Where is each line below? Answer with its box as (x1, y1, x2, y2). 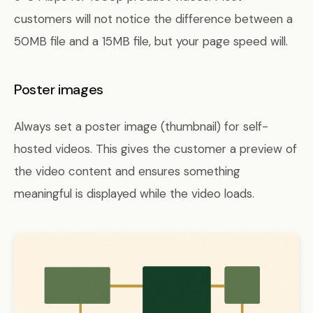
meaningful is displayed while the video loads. (14, 186, 254, 201)
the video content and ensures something (14, 163, 240, 179)
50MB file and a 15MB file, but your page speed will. (14, 34, 288, 49)
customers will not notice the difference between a (14, 11, 293, 27)
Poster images (14, 80, 103, 99)
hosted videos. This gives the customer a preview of (14, 141, 297, 156)
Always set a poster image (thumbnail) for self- (14, 119, 268, 134)
